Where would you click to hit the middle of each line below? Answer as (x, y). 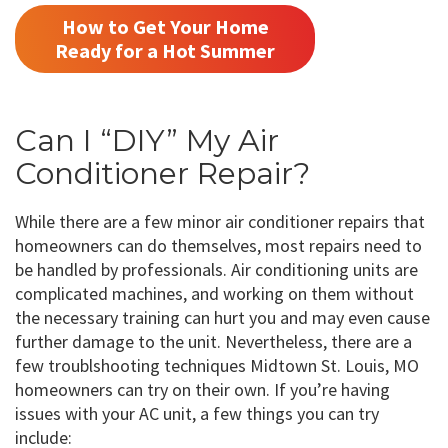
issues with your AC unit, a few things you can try (197, 414)
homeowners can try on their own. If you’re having (202, 390)
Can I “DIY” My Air (147, 141)
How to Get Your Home (165, 27)
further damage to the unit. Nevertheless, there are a (213, 342)
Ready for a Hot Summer (165, 51)
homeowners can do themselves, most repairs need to (218, 246)
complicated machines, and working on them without (214, 294)
